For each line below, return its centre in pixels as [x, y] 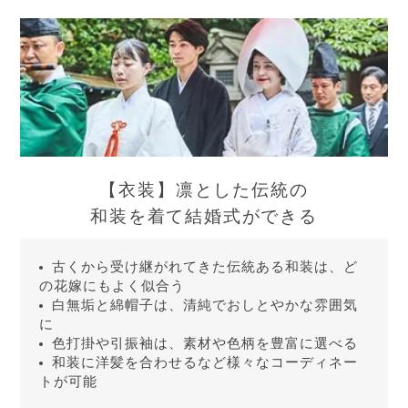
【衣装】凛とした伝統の [204, 190]
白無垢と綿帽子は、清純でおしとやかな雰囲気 [60, 305]
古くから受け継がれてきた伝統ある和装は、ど [60, 266]
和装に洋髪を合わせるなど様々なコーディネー [60, 362]
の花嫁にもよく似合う [112, 286]
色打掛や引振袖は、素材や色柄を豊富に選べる [213, 343]
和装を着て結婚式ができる [204, 217]
